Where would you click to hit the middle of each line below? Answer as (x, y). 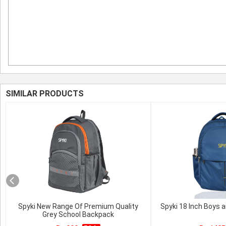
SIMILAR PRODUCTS (45, 94)
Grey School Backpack (78, 214)
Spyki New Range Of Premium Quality (78, 206)
